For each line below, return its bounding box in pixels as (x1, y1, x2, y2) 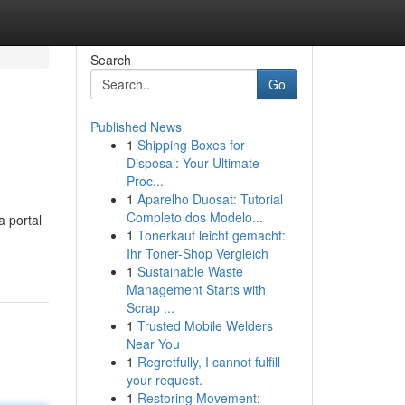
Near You (126, 334, 180, 353)
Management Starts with (126, 280, 266, 298)
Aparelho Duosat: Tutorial (137, 190, 283, 208)
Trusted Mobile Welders (137, 316, 273, 334)
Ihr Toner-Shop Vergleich (126, 244, 268, 262)
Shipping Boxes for (137, 136, 245, 154)
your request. (126, 371, 202, 389)
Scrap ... (126, 298, 174, 316)
